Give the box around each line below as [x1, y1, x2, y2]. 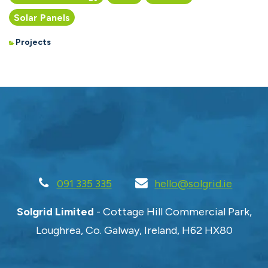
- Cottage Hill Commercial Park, [93, 205, 252, 219]
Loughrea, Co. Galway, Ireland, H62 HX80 [35, 224, 233, 237]
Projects [16, 37, 51, 48]
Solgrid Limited [16, 205, 94, 219]
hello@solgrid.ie [154, 177, 233, 191]
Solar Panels [14, 11, 70, 23]
